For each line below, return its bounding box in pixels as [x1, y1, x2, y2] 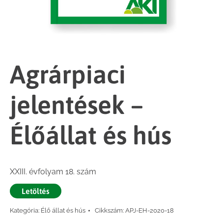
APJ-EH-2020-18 [125, 207, 174, 214]
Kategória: [10, 207, 41, 214]
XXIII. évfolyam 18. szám [10, 167, 96, 176]
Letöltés [22, 187, 50, 195]
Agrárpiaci [10, 59, 126, 89]
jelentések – [10, 90, 143, 119]
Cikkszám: [95, 207, 125, 214]
